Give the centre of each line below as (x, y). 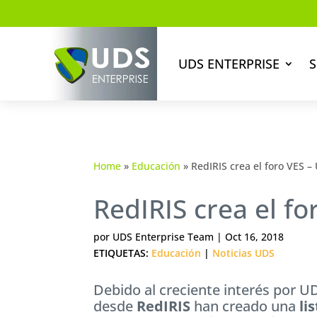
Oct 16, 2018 (254, 236)
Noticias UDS (243, 253)
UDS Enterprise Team (163, 236)
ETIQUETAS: (122, 253)
